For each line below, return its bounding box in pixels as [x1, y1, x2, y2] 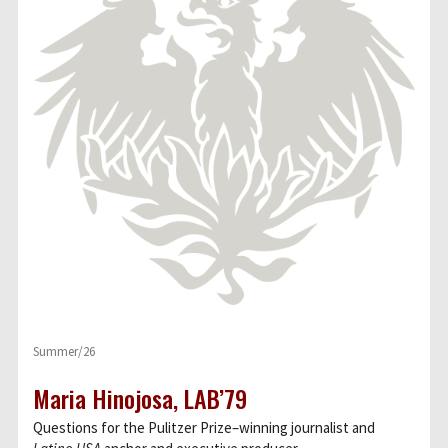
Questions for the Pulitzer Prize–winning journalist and [33, 418, 375, 437]
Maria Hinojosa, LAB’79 [33, 380, 247, 416]
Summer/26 [33, 343, 95, 360]
